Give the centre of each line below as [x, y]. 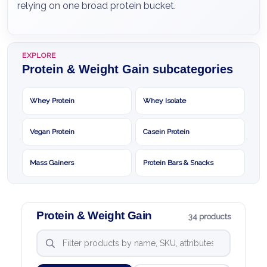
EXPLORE [39, 55]
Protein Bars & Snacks [178, 162]
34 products [209, 217]
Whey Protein [52, 100]
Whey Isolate [164, 100]
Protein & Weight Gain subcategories [128, 69]
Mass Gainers [52, 162]
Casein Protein [166, 131]
